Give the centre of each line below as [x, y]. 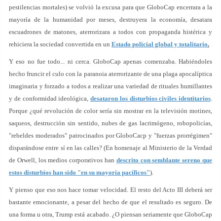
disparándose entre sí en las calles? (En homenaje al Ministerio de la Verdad [110, 148]
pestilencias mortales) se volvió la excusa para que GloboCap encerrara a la [110, 7]
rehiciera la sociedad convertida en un [60, 44]
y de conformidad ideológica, [50, 98]
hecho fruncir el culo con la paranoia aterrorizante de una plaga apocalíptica [110, 74]
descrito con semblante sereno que [164, 160]
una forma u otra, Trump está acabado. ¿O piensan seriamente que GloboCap [110, 214]
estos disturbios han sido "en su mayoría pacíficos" [79, 172]
